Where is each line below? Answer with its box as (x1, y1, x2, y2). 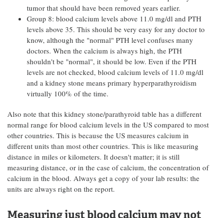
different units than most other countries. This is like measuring (7, 141, 199, 151)
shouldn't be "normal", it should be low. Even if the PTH (27, 56, 197, 66)
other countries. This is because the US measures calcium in (7, 130, 189, 140)
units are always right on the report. (7, 184, 115, 194)
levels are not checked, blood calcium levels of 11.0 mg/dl (27, 67, 203, 77)
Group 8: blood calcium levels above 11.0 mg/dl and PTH (27, 14, 201, 23)
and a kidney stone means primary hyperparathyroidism (27, 78, 197, 88)
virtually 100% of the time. (27, 89, 109, 98)
